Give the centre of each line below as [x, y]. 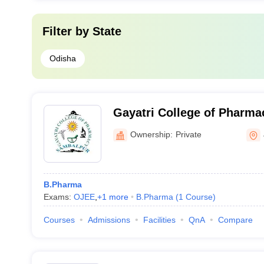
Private [188, 134]
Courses [59, 220]
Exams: [58, 197]
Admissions [109, 220]
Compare [235, 220]
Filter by [67, 31]
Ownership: [151, 134]
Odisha [62, 58]
